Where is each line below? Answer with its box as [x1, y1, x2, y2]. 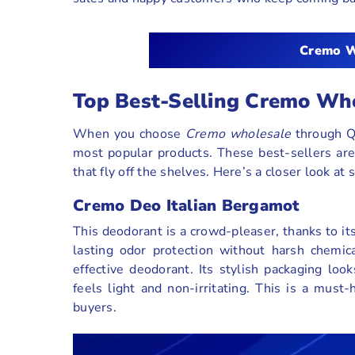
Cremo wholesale [185, 125, 292, 143]
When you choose [73, 125, 185, 143]
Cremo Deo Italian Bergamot [73, 194, 300, 216]
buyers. [73, 298, 116, 316]
